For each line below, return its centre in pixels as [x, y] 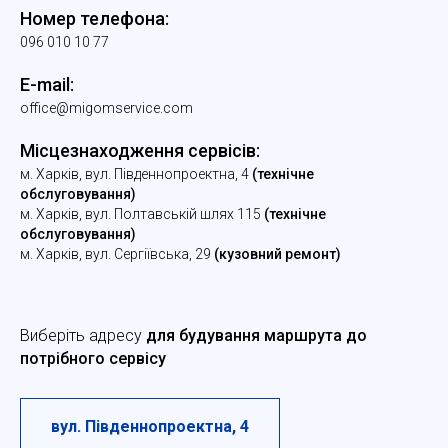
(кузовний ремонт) [277, 253]
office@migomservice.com [106, 107]
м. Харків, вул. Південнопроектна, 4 [134, 173]
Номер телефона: [94, 18]
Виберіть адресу [83, 335]
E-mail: [47, 84]
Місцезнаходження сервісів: [140, 150]
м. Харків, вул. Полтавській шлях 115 [142, 213]
